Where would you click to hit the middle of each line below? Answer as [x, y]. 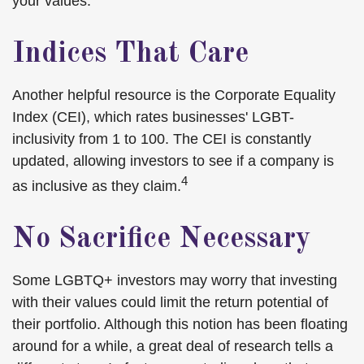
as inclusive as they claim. [97, 186]
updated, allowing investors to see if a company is [173, 161]
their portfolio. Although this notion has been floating [180, 324]
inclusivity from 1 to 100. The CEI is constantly [162, 139]
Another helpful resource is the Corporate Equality [174, 95]
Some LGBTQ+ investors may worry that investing [175, 280]
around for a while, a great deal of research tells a [173, 346]
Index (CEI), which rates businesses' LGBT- [153, 117]
